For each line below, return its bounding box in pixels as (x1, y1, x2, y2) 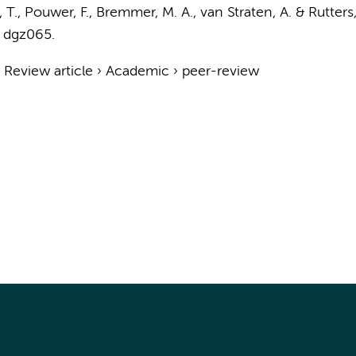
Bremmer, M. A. (95, 6, 193, 20)
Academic (105, 64, 169, 79)
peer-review (181, 64, 259, 79)
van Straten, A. (199, 6, 292, 20)
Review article (3, 64, 93, 79)
